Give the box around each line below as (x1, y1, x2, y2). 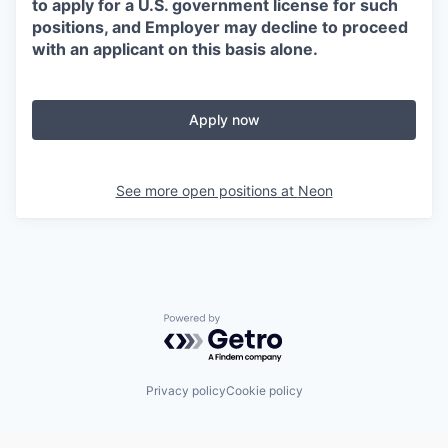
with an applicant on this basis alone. (32, 39, 318, 59)
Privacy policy (145, 383, 226, 398)
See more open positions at (115, 182, 298, 199)
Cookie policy (225, 383, 303, 398)
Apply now (188, 111, 260, 128)
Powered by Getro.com (163, 313, 339, 334)
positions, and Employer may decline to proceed (32, 17, 408, 37)
